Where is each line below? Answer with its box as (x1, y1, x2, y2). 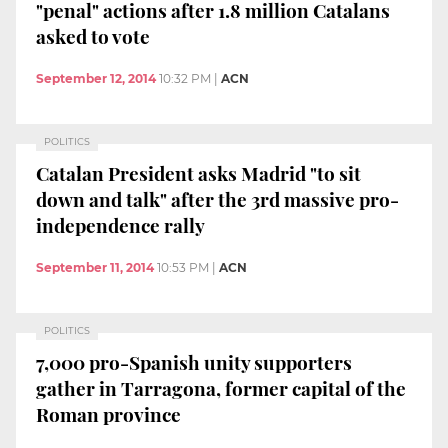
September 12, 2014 (36, 70, 156, 86)
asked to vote (36, 23, 150, 50)
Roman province (36, 401, 181, 428)
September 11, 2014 (36, 259, 154, 275)
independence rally (36, 212, 205, 239)
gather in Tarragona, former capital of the (36, 375, 406, 402)
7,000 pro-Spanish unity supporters (36, 349, 352, 376)
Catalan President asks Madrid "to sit (36, 160, 361, 187)
